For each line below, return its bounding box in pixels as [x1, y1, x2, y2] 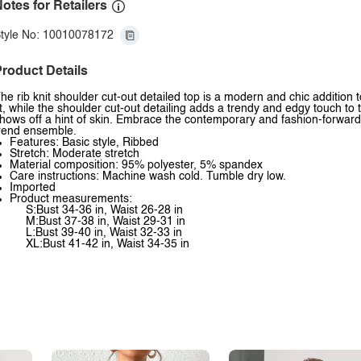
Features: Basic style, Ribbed [10, 137, 159, 148]
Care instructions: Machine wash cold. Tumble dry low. [10, 171, 286, 182]
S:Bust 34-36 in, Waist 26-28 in [26, 205, 183, 216]
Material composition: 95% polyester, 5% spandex [10, 160, 263, 171]
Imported [10, 182, 56, 193]
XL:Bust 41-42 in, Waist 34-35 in [26, 239, 189, 250]
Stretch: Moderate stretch [10, 148, 139, 160]
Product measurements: [10, 193, 132, 205]
